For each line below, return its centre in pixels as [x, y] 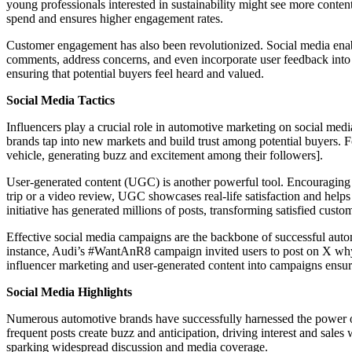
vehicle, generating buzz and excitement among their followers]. [165, 155]
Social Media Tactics [60, 100]
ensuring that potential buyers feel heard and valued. [135, 73]
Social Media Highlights [69, 291]
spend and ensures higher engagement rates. [115, 18]
